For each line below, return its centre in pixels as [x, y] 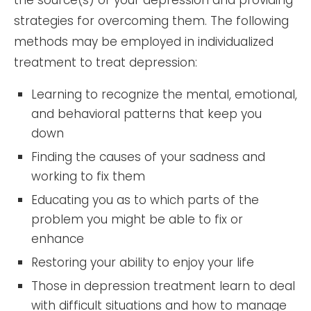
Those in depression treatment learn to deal [163, 286]
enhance [58, 238]
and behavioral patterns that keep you [146, 114]
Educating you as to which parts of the [145, 200]
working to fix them [88, 176]
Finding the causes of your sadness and [148, 157]
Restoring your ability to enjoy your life [143, 262]
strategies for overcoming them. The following [151, 20]
